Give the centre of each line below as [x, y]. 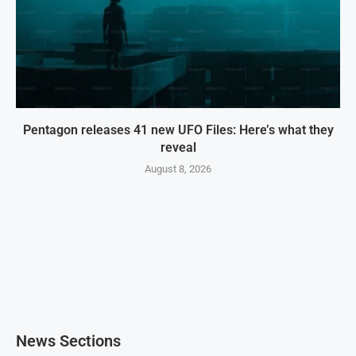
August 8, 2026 [178, 168]
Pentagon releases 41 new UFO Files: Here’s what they [178, 130]
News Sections [68, 341]
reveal [178, 147]
